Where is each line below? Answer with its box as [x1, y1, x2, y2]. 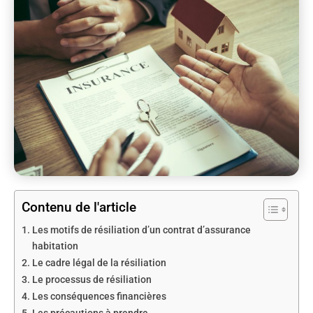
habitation [31, 240, 78, 253]
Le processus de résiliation [31, 274, 152, 286]
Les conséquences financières [31, 291, 166, 303]
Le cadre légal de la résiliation [31, 257, 166, 270]
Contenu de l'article [22, 199, 136, 216]
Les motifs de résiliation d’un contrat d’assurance [31, 224, 251, 237]
